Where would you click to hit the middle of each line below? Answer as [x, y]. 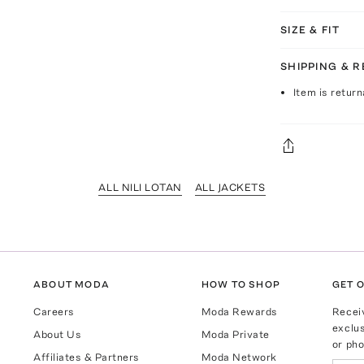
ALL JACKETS [230, 187]
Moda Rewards [239, 311]
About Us [58, 334]
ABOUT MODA [72, 284]
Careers [54, 311]
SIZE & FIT [310, 29]
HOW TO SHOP [240, 284]
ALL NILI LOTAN [140, 187]
